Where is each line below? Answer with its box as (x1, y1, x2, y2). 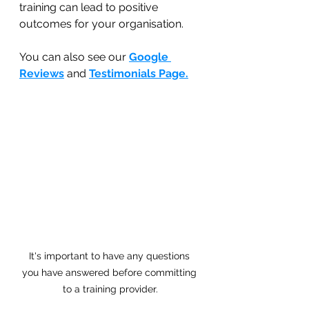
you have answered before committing (21, 266, 199, 278)
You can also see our (19, 50, 129, 63)
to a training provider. (63, 283, 158, 295)
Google (129, 50, 171, 63)
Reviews (19, 66, 64, 80)
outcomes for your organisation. (19, 17, 183, 30)
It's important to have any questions (28, 250, 192, 261)
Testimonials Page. (89, 66, 188, 80)
